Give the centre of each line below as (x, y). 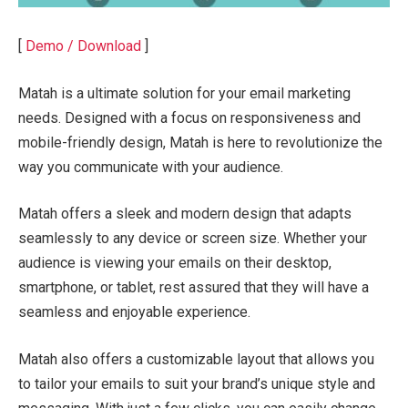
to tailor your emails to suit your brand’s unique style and (197, 384)
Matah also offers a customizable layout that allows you (196, 360)
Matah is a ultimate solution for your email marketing (184, 93)
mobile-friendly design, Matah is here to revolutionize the (200, 142)
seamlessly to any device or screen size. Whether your (193, 239)
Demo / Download (83, 46)
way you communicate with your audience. (151, 167)
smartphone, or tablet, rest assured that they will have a (194, 288)
